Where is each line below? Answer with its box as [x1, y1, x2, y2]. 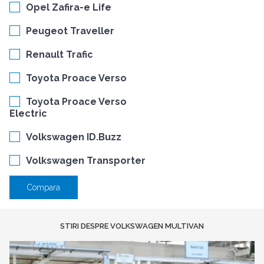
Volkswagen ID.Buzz [26, 131, 121, 143]
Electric [9, 108, 47, 120]
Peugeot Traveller [26, 25, 114, 37]
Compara [27, 183, 60, 193]
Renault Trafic [26, 49, 93, 61]
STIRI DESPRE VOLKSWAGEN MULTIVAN [60, 222, 204, 231]
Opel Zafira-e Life [26, 2, 111, 14]
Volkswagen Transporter [26, 155, 146, 167]
